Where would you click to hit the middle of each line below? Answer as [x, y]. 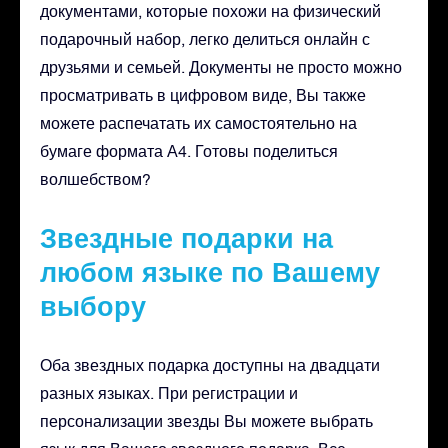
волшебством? [95, 178]
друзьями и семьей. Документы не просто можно [221, 66]
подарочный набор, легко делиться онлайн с [205, 38]
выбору [93, 305]
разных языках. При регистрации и [169, 392]
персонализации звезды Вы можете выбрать [206, 420]
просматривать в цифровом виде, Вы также [203, 94]
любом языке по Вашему [210, 271]
